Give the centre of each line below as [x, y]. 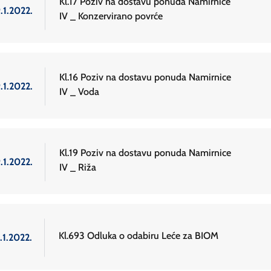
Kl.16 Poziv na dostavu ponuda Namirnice [145, 77]
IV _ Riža [78, 168]
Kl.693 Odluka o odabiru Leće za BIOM [139, 236]
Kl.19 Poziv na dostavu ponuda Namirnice [145, 153]
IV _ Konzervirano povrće [111, 16]
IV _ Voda [79, 92]
